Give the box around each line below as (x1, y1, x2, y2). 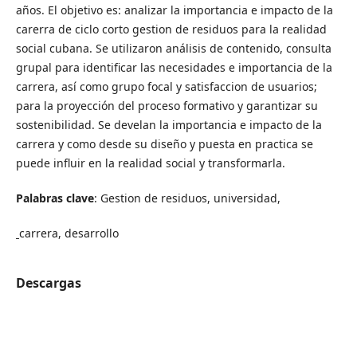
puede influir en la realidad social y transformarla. (15, 155, 285, 171)
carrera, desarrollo (18, 225, 119, 241)
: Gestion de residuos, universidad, (93, 190, 284, 206)
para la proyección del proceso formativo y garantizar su (15, 97, 318, 113)
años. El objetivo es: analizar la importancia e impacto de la (15, 2, 333, 18)
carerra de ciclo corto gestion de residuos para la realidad (15, 21, 327, 37)
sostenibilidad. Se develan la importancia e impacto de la (15, 116, 325, 132)
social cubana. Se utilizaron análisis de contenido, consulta (15, 40, 331, 56)
